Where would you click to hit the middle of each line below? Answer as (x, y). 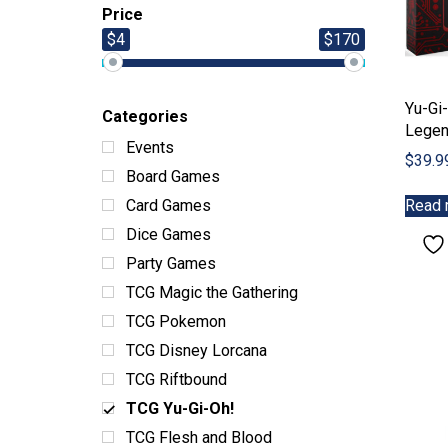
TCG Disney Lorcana (196, 350)
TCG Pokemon (176, 321)
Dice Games (168, 234)
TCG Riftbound (176, 379)
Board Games (173, 176)
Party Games (171, 263)
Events (150, 147)
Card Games (168, 205)
